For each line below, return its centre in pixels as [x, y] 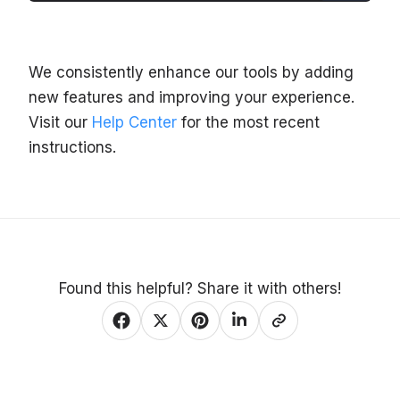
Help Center [134, 122]
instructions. [72, 147]
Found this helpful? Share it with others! [200, 288]
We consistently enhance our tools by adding [191, 72]
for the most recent [248, 122]
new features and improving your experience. [192, 97]
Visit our [60, 122]
